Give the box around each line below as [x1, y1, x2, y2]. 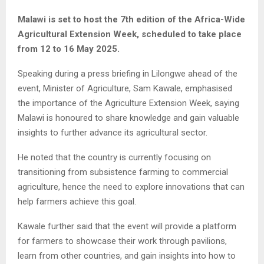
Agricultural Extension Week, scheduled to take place [18, 28, 242, 39]
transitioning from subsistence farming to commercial [18, 166, 228, 177]
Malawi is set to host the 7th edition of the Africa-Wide [18, 14, 245, 25]
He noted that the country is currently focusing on [18, 151, 211, 163]
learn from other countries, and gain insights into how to [18, 250, 236, 261]
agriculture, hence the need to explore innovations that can [18, 181, 245, 192]
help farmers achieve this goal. [18, 196, 136, 207]
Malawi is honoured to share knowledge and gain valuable [18, 112, 239, 123]
